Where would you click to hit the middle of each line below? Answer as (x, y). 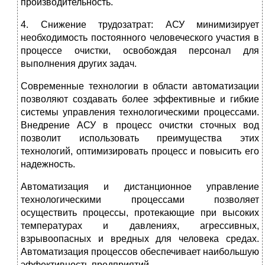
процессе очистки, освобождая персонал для (140, 50)
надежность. (48, 164)
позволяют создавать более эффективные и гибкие (140, 99)
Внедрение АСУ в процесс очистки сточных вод (140, 125)
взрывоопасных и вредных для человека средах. (140, 238)
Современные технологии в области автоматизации (140, 86)
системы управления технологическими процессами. (140, 112)
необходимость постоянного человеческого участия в (140, 37)
